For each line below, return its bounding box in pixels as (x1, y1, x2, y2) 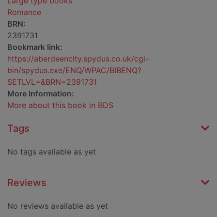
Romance (7, 7, 41, 17)
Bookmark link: (7, 42, 62, 52)
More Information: (7, 89, 74, 99)
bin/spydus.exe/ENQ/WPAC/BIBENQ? (7, 65, 141, 76)
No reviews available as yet (7, 201, 108, 211)
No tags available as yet (7, 147, 96, 157)
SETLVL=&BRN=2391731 (7, 77, 97, 87)
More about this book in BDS (7, 100, 113, 110)
